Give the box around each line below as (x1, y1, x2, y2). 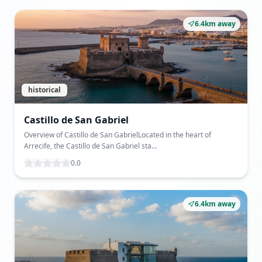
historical (28, 85, 61, 95)
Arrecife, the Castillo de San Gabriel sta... (24, 141, 157, 151)
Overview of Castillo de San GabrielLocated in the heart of (24, 130, 211, 140)
